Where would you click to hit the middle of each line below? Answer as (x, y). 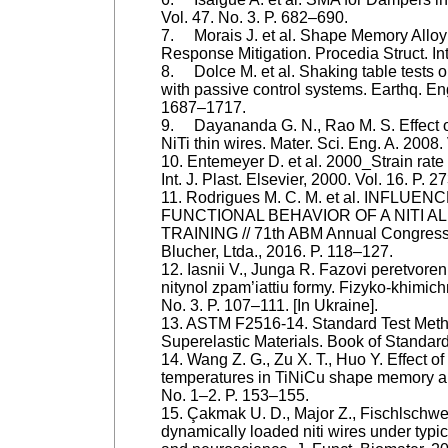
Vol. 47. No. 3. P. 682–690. (254, 18)
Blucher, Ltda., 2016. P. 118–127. (276, 252)
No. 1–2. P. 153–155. (234, 396)
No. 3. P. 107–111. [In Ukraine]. (269, 306)
